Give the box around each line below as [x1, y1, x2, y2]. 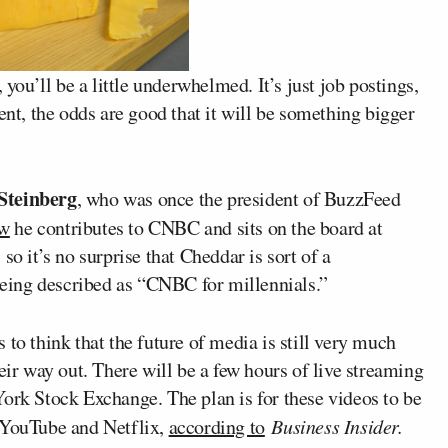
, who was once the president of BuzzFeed [76, 185, 401, 212]
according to [168, 413, 265, 440]
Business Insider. [271, 413, 403, 439]
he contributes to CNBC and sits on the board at [9, 214, 383, 241]
